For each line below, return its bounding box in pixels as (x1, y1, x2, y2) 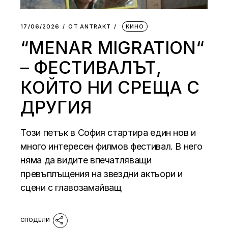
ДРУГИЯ (20, 96, 92, 118)
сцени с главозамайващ (20, 182, 122, 193)
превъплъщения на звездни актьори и (20, 168, 183, 179)
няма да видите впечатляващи (20, 154, 152, 165)
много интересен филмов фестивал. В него (20, 140, 203, 152)
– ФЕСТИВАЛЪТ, (20, 56, 162, 78)
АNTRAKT (79, 22, 111, 30)
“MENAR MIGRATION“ (20, 37, 205, 58)
